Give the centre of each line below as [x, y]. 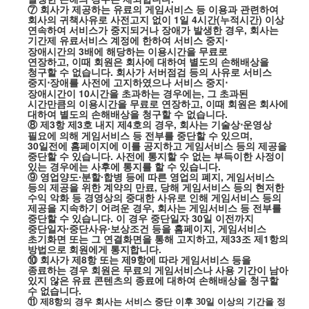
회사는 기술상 [209, 124]
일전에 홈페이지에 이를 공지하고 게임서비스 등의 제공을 [162, 146]
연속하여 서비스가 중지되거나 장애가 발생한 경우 [136, 30]
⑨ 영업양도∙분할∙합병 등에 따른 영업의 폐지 [124, 177]
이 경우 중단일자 [152, 218]
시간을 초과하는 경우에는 [145, 93]
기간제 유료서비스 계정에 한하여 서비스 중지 [126, 40]
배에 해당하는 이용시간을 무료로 [156, 51]
